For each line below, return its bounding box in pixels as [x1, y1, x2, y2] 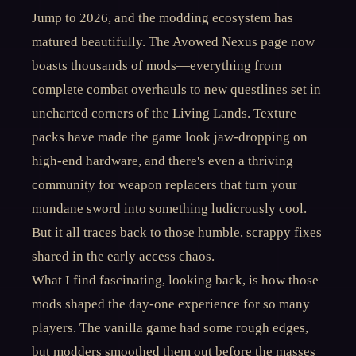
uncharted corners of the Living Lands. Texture [32, 106, 296, 121]
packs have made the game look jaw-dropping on [32, 130, 308, 145]
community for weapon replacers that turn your [32, 177, 297, 192]
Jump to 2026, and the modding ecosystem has [32, 10, 293, 25]
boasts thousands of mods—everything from [32, 58, 281, 73]
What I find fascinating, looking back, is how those [32, 273, 319, 288]
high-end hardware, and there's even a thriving [32, 153, 293, 168]
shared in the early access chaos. [32, 249, 215, 264]
